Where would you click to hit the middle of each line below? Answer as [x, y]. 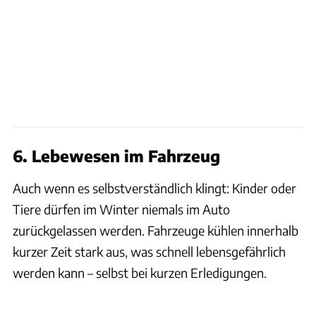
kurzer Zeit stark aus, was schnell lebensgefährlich [149, 251]
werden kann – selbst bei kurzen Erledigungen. [140, 272]
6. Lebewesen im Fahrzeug [116, 156]
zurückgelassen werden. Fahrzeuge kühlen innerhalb [156, 230]
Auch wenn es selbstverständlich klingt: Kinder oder [154, 188]
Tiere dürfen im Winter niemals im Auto [121, 209]
